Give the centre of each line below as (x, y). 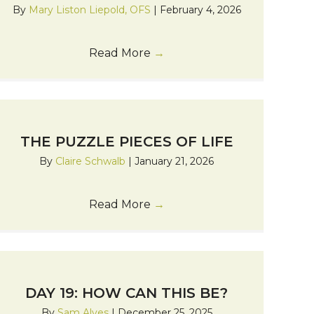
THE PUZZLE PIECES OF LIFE (127, 141)
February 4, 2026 (200, 9)
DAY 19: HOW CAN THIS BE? (127, 293)
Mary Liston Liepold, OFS (91, 9)
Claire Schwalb (92, 161)
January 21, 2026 (175, 161)
